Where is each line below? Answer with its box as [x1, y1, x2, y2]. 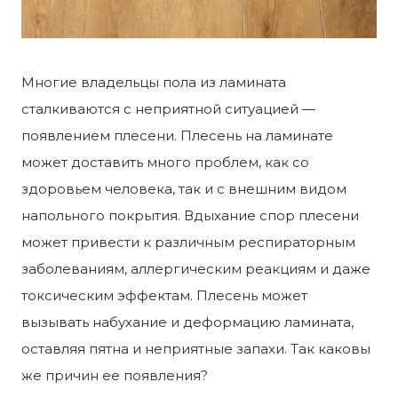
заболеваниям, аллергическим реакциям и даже [21, 259, 370, 277]
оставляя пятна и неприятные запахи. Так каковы [21, 339, 370, 357]
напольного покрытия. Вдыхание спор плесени [21, 206, 359, 224]
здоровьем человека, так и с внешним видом [21, 179, 346, 197]
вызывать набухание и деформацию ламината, [21, 313, 354, 330]
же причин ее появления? [21, 366, 208, 384]
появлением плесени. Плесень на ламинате [21, 126, 333, 144]
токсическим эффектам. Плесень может [21, 286, 307, 304]
